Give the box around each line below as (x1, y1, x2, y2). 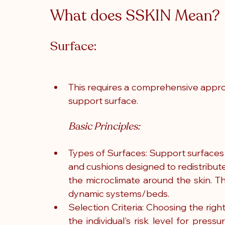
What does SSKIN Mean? (50, 6, 223, 26)
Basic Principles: (68, 120, 140, 133)
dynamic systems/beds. (68, 188, 169, 199)
